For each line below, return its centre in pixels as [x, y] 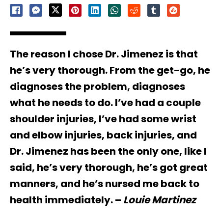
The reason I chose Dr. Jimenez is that [104, 54]
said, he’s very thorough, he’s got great [109, 167]
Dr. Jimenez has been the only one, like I [108, 151]
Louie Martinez [160, 200]
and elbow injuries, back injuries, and [103, 135]
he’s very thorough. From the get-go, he [110, 70]
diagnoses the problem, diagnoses [97, 86]
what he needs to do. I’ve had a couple [105, 102]
